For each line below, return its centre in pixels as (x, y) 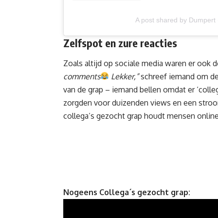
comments (82, 76)
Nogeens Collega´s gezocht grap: (127, 192)
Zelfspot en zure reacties (120, 43)
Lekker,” (124, 76)
